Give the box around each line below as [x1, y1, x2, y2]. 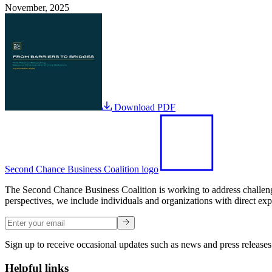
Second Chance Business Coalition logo [5, 163, 158, 174]
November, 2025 [5, 2, 69, 13]
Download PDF [112, 101, 175, 112]
